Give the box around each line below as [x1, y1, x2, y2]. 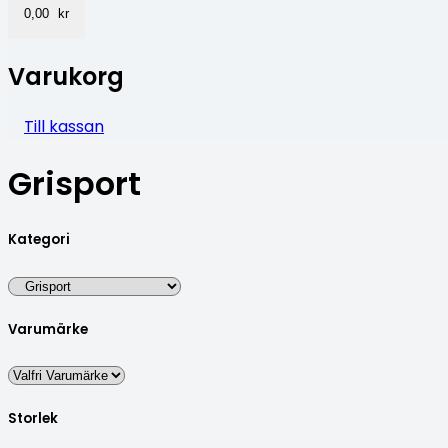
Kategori [8, 230, 70, 250]
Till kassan [24, 114, 104, 138]
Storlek [8, 409, 58, 429]
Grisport [8, 161, 141, 207]
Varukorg [8, 59, 124, 93]
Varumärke [8, 319, 88, 339]
